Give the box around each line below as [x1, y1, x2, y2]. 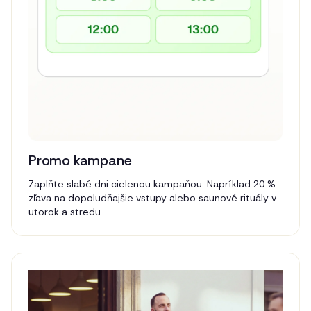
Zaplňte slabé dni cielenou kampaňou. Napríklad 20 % [28, 178, 276, 191]
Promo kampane [28, 151, 132, 170]
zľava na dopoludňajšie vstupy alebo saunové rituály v [28, 192, 276, 205]
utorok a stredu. [28, 205, 103, 219]
